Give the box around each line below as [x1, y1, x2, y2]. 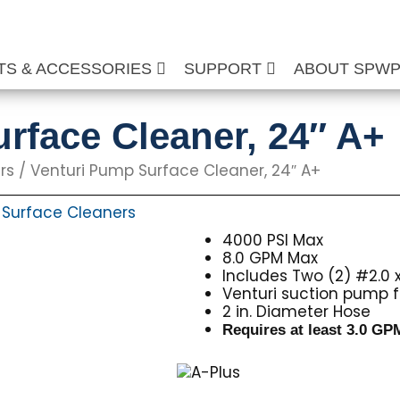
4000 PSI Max [222, 229, 324, 251]
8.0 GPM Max [222, 247, 319, 269]
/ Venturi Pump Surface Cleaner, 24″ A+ [14, 160, 321, 181]
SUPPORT [184, 60, 267, 78]
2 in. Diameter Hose [222, 301, 371, 322]
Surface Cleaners [2, 201, 136, 223]
